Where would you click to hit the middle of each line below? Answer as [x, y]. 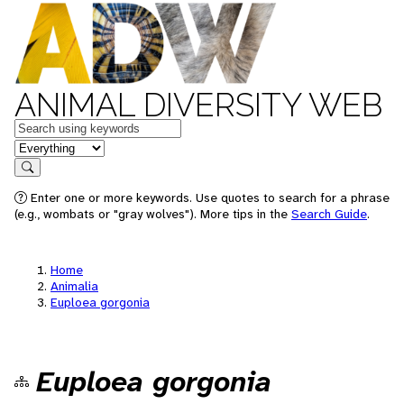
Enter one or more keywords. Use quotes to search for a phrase [208, 197]
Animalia [74, 286]
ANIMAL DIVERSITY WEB [198, 105]
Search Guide [329, 214]
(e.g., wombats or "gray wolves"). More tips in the [153, 214]
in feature [43, 147]
